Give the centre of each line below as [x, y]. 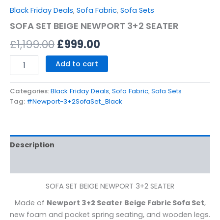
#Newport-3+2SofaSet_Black [74, 102]
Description [32, 145]
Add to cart [77, 64]
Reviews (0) [32, 164]
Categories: [30, 91]
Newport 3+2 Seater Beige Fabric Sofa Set [125, 203]
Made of [30, 203]
